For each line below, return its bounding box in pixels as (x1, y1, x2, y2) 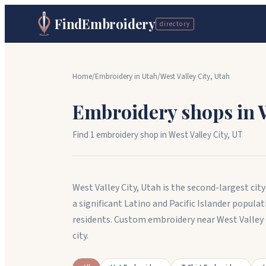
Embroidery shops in (72, 99, 258, 124)
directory (159, 19, 190, 28)
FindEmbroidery (55, 15, 156, 33)
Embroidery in (95, 71, 142, 82)
